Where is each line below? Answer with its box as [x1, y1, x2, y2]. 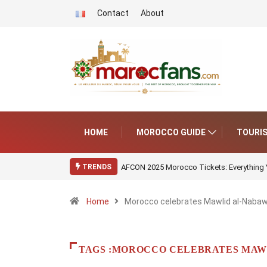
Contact [97, 8, 129, 18]
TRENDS [80, 163, 111, 172]
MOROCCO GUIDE [136, 128, 206, 138]
